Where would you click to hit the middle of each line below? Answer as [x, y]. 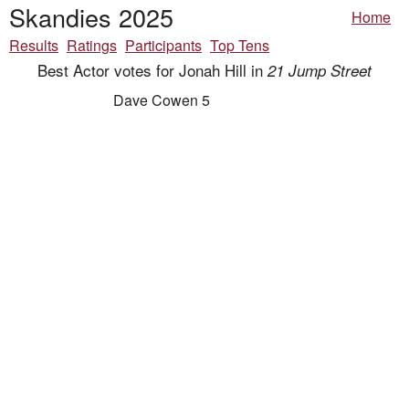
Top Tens [240, 45]
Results [34, 45]
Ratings [92, 45]
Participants [163, 45]
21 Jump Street [320, 71]
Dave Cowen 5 [162, 100]
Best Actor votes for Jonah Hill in [152, 70]
